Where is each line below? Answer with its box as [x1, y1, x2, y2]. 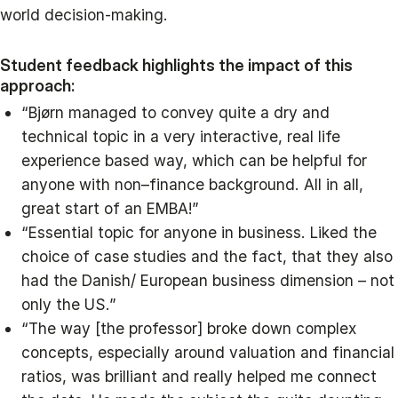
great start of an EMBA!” [21, 199, 199, 218]
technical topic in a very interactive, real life [21, 127, 340, 146]
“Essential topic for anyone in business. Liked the [21, 223, 377, 242]
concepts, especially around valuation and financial [21, 343, 394, 362]
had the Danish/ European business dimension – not [21, 271, 394, 290]
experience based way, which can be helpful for [21, 151, 367, 170]
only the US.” [21, 295, 116, 314]
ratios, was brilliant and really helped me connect [21, 367, 377, 386]
